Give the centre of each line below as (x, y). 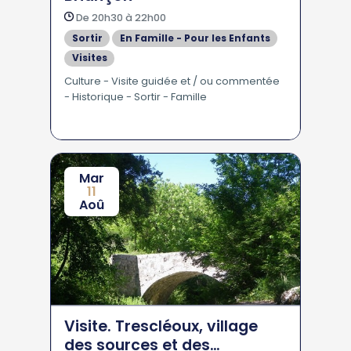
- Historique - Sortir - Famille (136, 97)
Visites (89, 58)
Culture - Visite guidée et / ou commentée (172, 81)
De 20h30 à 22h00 (120, 18)
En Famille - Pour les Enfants (195, 38)
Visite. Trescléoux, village (161, 326)
